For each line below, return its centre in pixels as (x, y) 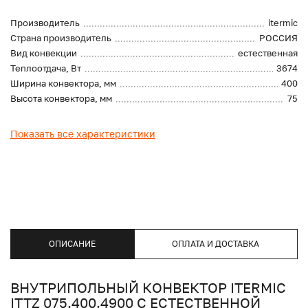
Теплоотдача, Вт (46, 68)
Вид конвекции (44, 53)
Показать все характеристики (83, 133)
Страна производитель (61, 37)
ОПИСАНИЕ (72, 244)
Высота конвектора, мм (61, 98)
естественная (268, 53)
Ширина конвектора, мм (63, 83)
